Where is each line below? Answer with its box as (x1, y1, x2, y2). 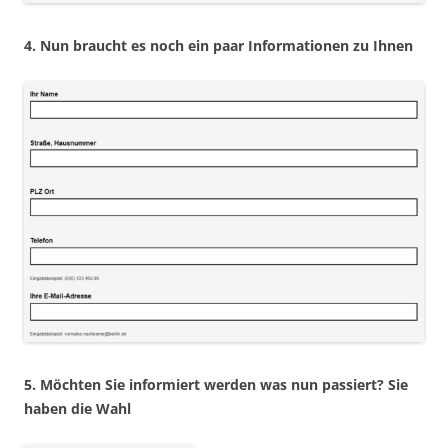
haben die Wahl (24, 398, 131, 418)
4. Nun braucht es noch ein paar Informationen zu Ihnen (24, 36, 413, 55)
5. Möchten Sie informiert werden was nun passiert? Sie (24, 374, 408, 394)
